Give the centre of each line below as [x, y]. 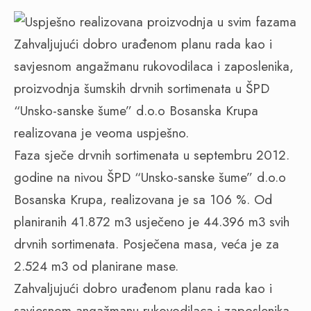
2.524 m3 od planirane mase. [96, 266]
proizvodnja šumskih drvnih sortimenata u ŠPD [142, 89]
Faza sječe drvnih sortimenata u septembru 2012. [152, 155]
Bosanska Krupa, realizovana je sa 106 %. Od [143, 200]
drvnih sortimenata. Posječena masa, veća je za [146, 244]
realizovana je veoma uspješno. [101, 133]
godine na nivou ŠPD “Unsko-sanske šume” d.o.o [150, 177]
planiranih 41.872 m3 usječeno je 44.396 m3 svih [152, 222]
